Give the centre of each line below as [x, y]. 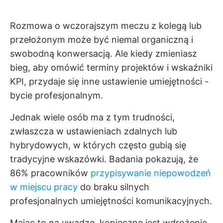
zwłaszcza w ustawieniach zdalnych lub [94, 131]
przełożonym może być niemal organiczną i [102, 40]
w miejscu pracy [44, 187]
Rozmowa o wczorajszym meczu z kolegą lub [106, 26]
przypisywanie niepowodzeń [151, 173]
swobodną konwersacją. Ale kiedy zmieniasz [104, 54]
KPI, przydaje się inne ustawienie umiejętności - [109, 81]
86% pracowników [50, 173]
